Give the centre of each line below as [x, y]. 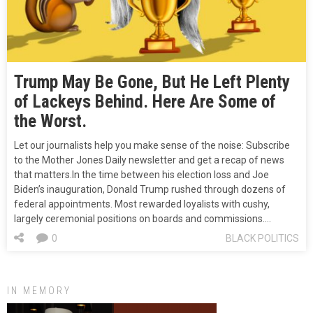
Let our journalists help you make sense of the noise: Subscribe [152, 146]
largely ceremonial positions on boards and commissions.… [143, 219]
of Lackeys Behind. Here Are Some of [145, 102]
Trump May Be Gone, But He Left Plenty [152, 82]
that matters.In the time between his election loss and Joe [141, 175]
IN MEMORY [39, 291]
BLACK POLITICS [262, 239]
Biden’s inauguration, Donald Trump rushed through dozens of [150, 190]
